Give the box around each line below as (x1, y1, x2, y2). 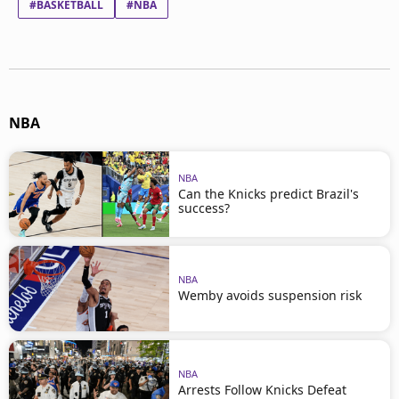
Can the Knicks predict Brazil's (178, 185, 359, 202)
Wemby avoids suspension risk (178, 287, 362, 304)
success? (178, 199, 230, 216)
